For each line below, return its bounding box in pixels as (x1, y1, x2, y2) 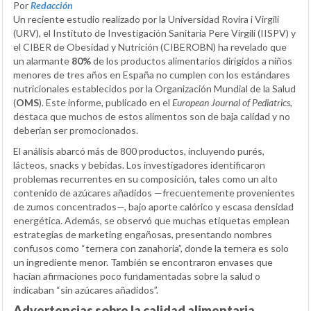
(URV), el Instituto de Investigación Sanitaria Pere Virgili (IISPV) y (13, 26, 296, 39)
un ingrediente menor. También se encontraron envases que (13, 255, 273, 268)
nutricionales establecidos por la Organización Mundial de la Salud (13, 82, 296, 94)
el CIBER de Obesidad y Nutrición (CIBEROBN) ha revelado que (13, 40, 287, 53)
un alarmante (13, 54, 72, 67)
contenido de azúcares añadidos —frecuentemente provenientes (13, 186, 295, 199)
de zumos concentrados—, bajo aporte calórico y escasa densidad (13, 200, 294, 212)
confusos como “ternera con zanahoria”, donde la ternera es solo (13, 242, 289, 254)
